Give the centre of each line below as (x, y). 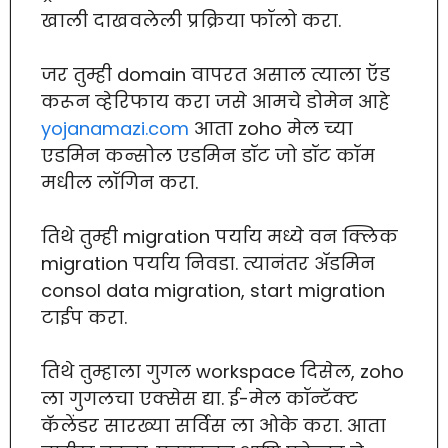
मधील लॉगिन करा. (119, 182)
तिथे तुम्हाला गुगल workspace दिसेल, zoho (222, 371)
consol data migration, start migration (213, 290)
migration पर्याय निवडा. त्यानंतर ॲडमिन (208, 263)
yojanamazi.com (115, 128)
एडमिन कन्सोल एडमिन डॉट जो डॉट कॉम (208, 155)
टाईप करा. (84, 317)
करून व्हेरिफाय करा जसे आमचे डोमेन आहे (215, 101)
